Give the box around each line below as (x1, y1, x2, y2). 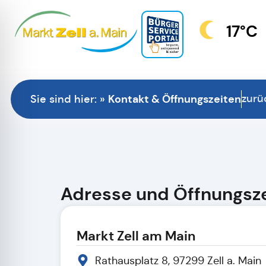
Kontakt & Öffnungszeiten (108, 91, 241, 106)
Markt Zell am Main (77, 227, 195, 244)
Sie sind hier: (30, 92, 100, 106)
